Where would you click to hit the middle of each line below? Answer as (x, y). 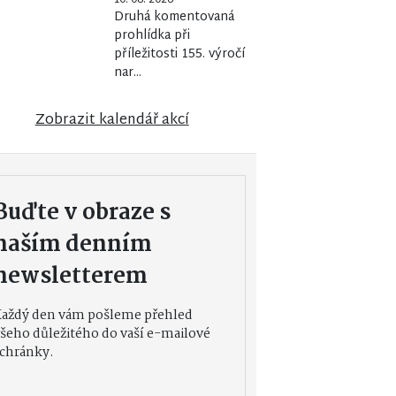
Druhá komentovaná (174, 17)
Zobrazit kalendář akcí (112, 120)
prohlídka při (152, 35)
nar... (127, 72)
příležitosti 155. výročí (179, 54)
